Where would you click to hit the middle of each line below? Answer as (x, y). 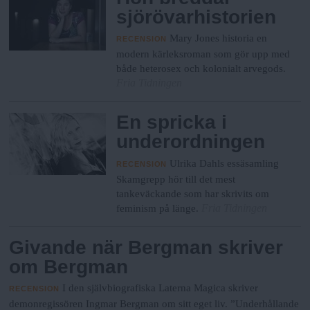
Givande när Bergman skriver (146, 247)
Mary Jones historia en (219, 38)
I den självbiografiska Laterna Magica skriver (161, 288)
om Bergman (69, 266)
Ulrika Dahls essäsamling (225, 163)
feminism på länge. (159, 208)
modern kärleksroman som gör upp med (203, 54)
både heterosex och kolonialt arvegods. (201, 69)
